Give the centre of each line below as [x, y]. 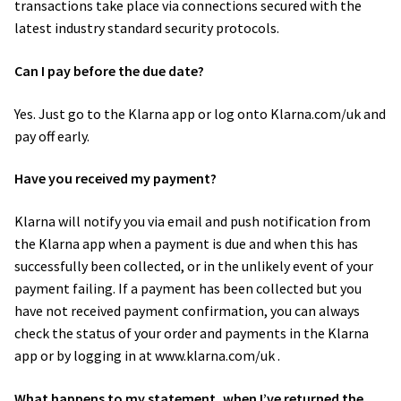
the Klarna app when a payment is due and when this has [186, 244]
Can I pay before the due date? [111, 71]
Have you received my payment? [117, 179]
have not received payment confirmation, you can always [187, 311]
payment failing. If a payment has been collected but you [188, 289]
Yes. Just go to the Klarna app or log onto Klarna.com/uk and [200, 113]
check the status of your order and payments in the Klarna [192, 333]
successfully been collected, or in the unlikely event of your [194, 266]
